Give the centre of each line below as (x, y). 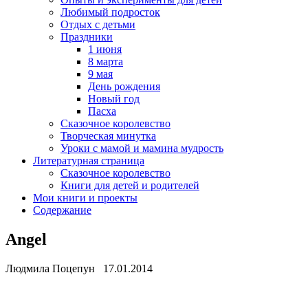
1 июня (105, 49)
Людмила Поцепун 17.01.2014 (79, 268)
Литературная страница (89, 161)
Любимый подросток (110, 12)
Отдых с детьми (98, 24)
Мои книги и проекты (85, 198)
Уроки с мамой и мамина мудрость (142, 148)
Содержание (62, 210)
